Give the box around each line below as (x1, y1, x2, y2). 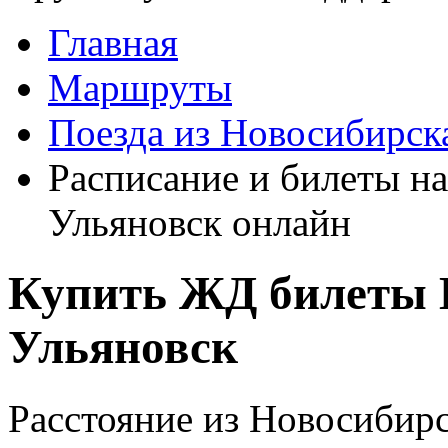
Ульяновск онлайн (48, 201, 351, 244)
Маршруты (48, 66, 232, 109)
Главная (48, 21, 178, 64)
